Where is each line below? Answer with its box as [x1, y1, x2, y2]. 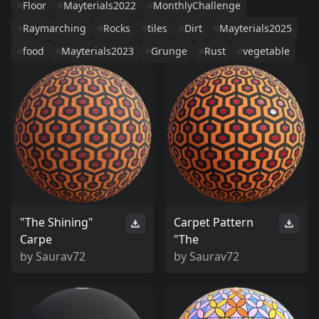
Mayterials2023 [61, 44, 134, 58]
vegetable [243, 44, 290, 58]
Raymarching [23, 21, 86, 35]
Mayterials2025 [219, 21, 292, 35]
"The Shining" [20, 214, 93, 230]
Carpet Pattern [174, 214, 253, 230]
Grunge [151, 44, 187, 58]
